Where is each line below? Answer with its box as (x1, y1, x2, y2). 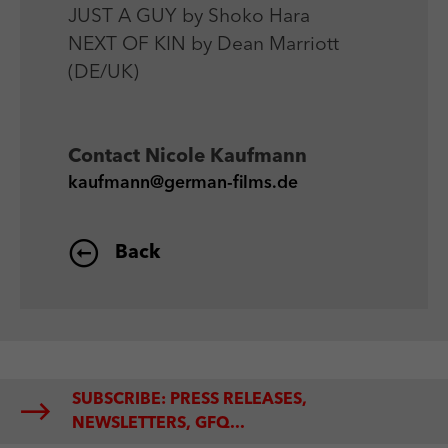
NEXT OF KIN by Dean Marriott (68, 35, 339, 56)
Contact (68, 147, 145, 168)
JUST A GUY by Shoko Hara (68, 7, 310, 28)
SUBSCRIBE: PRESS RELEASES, (72, 391, 307, 408)
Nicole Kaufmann (145, 147, 307, 168)
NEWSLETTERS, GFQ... (72, 415, 245, 432)
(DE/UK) (68, 63, 139, 84)
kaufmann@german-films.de (68, 175, 298, 193)
